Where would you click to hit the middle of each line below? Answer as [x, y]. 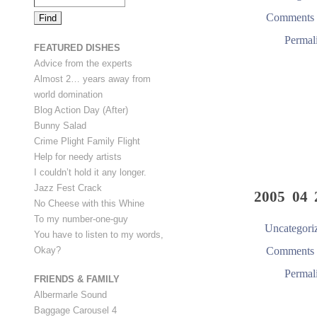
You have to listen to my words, [99, 234]
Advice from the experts [83, 63]
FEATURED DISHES [77, 47]
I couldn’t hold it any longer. [90, 172]
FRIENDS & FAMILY [77, 279]
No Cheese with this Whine [89, 203]
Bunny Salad [60, 125]
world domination [68, 94]
